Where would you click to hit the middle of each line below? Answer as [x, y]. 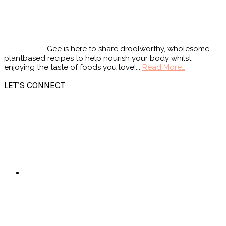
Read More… [164, 67]
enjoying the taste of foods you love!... [73, 67]
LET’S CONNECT [35, 86]
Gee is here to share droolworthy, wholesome [128, 49]
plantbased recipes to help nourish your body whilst [98, 58]
